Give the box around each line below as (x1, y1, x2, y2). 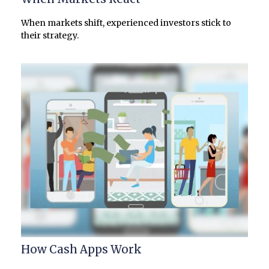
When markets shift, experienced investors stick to (21, 17, 231, 29)
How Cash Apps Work (21, 243, 142, 257)
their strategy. (21, 30, 79, 41)
